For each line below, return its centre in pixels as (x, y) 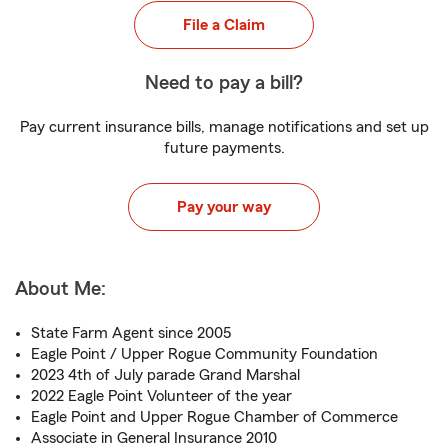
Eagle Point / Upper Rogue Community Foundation (204, 354)
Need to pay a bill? (224, 83)
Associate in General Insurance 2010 (154, 438)
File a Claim (224, 25)
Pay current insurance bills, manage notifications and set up (224, 127)
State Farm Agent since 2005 (131, 333)
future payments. (224, 148)
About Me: (60, 289)
